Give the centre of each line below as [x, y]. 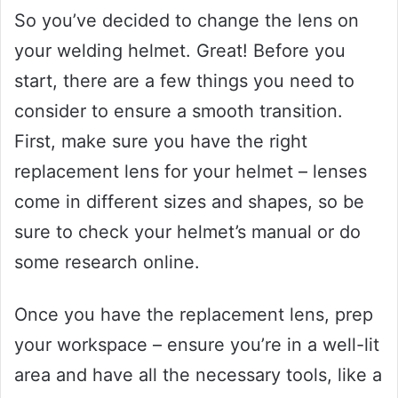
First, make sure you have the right [161, 142]
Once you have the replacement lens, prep [194, 315]
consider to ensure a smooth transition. [179, 111]
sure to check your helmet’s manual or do [187, 232]
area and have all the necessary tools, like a [198, 375]
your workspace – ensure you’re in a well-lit [197, 345]
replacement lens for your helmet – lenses [191, 172]
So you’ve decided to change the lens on [187, 21]
